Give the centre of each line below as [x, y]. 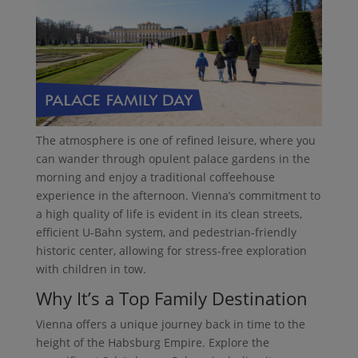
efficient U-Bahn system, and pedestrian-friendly [166, 232]
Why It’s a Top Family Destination [171, 298]
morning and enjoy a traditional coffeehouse [155, 177]
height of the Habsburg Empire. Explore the [152, 342]
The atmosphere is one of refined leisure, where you [175, 140]
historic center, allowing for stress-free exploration [171, 250]
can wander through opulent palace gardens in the [173, 158]
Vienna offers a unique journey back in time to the [170, 324]
